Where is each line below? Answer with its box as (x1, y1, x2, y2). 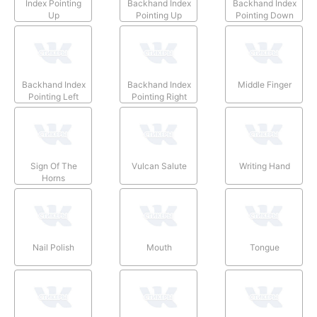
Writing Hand (239, 160, 291, 171)
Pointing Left (28, 91, 79, 102)
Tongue (250, 241, 280, 253)
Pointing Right (131, 91, 187, 102)
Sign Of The (30, 160, 77, 171)
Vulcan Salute (131, 160, 187, 171)
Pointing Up (136, 9, 183, 21)
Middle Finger (238, 79, 292, 90)
